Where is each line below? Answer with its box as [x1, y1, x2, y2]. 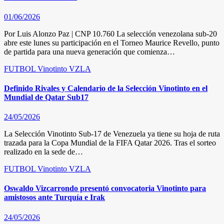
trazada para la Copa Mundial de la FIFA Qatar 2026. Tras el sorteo [4, 138, 216, 147]
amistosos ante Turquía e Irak [4, 193, 105, 202]
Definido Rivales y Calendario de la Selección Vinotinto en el [4, 83, 207, 92]
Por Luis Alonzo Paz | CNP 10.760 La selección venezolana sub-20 [4, 29, 217, 38]
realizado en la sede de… [4, 147, 83, 156]
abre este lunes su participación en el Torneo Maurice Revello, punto [4, 38, 219, 47]
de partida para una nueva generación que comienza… [4, 47, 175, 56]
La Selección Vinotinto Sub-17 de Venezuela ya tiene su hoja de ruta [4, 129, 220, 138]
